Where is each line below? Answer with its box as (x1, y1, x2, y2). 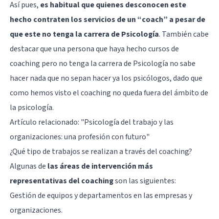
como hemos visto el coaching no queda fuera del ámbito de (10, 87, 208, 98)
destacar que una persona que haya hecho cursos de (10, 43, 179, 54)
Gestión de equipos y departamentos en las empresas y (10, 190, 192, 201)
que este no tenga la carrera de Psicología (10, 28, 159, 40)
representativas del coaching (10, 175, 113, 186)
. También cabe (159, 28, 209, 40)
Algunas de (10, 160, 47, 172)
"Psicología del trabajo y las (81, 116, 174, 128)
